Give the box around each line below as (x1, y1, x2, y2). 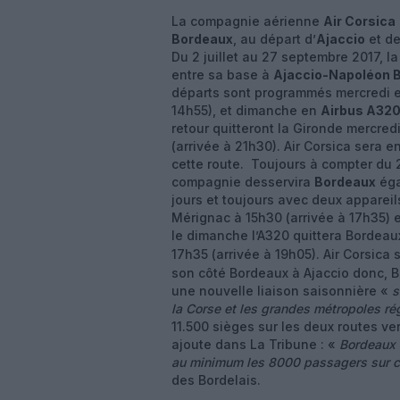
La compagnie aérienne (171, 13, 323, 29)
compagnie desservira (171, 174, 314, 189)
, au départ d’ (233, 31, 316, 46)
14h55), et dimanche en (171, 103, 321, 118)
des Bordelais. (171, 372, 261, 387)
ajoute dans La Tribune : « (171, 337, 339, 352)
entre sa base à (171, 67, 273, 82)
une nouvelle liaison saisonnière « (171, 283, 392, 298)
